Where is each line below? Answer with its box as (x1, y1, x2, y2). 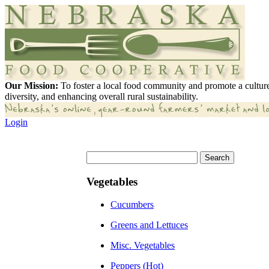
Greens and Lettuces (110, 220, 188, 231)
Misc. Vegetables (110, 240, 175, 251)
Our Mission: (5, 80, 58, 91)
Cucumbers (110, 199, 154, 210)
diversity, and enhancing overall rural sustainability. (5, 91, 198, 101)
